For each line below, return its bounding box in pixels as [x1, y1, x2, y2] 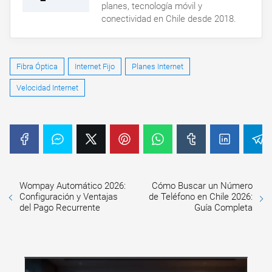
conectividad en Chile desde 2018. [101, 13, 236, 24]
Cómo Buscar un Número [152, 180, 253, 191]
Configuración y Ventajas [19, 191, 118, 202]
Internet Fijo [75, 61, 115, 71]
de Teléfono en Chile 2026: [149, 191, 253, 202]
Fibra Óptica [16, 61, 58, 71]
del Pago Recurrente [19, 202, 100, 213]
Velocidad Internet [16, 83, 78, 92]
